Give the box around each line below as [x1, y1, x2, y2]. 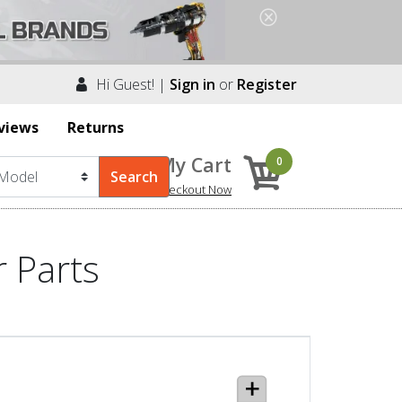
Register [237, 74, 297, 94]
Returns [67, 117, 124, 137]
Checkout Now [154, 180, 232, 197]
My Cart [158, 151, 232, 178]
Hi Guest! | [89, 74, 170, 94]
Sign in [170, 74, 215, 94]
